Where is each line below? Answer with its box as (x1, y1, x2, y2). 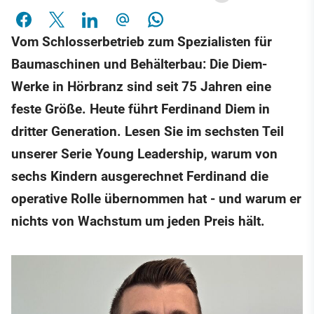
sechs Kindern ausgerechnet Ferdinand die (11, 168, 268, 185)
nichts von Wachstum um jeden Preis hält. (11, 213, 265, 230)
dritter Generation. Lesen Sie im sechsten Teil (11, 123, 284, 140)
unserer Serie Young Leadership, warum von (11, 146, 278, 163)
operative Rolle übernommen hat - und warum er (11, 191, 301, 207)
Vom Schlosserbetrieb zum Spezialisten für (11, 34, 272, 50)
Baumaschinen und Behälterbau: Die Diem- (11, 56, 267, 73)
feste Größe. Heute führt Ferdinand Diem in (11, 101, 270, 118)
